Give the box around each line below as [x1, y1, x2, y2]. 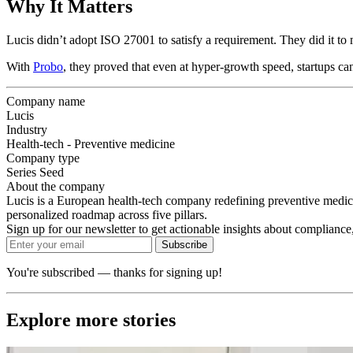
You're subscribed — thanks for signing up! [6, 266, 222, 280]
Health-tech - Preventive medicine [6, 137, 175, 151]
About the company [6, 180, 105, 194]
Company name [6, 95, 85, 109]
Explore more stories [6, 310, 176, 331]
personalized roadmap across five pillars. [6, 208, 207, 222]
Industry [6, 123, 47, 137]
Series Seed [6, 165, 64, 180]
